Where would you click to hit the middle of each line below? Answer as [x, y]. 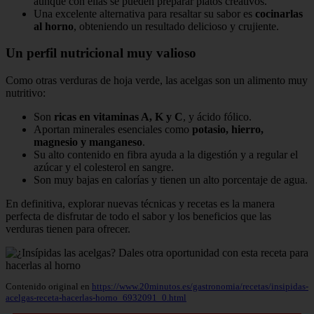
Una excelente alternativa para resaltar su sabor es [144, 13]
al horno [54, 26]
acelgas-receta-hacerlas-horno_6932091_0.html [96, 298]
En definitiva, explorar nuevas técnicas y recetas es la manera [140, 203]
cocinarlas [279, 13]
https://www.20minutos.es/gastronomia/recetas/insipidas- [200, 287]
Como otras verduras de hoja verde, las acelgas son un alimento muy [157, 80]
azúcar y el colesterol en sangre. [104, 167]
